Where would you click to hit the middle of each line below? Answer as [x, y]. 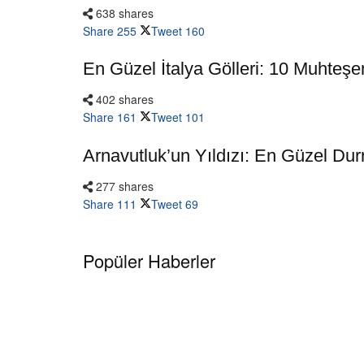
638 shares [123, 13]
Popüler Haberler [149, 261]
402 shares [123, 100]
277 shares [123, 186]
